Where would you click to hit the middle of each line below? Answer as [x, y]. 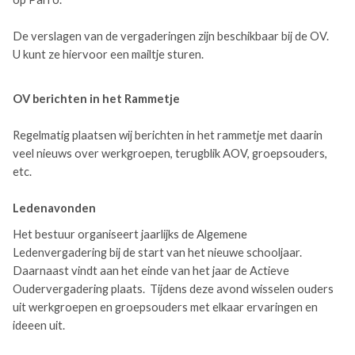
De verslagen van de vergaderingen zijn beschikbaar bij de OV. [171, 36]
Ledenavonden [54, 208]
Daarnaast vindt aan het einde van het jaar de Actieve [151, 271]
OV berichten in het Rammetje [96, 99]
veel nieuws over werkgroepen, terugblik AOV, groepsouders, [170, 153]
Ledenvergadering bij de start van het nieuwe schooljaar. [157, 252]
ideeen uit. [40, 325]
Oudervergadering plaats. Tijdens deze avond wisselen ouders [173, 289]
